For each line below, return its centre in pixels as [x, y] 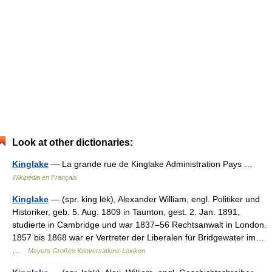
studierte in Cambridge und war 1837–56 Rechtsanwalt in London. [139, 225]
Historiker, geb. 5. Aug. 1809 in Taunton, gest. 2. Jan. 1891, [126, 212]
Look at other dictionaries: [73, 142]
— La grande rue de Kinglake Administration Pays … [153, 164]
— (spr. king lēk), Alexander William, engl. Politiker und [154, 199]
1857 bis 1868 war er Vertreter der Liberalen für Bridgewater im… [138, 237]
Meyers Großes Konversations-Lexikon [87, 251]
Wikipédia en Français [45, 177]
